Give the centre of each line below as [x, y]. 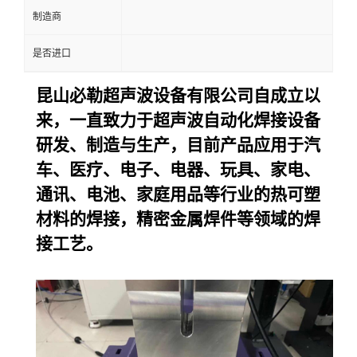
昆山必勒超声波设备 [111, 96]
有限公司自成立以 [253, 96]
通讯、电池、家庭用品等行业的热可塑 [178, 195]
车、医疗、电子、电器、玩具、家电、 [178, 170]
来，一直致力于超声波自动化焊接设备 [178, 121]
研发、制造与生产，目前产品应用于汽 [178, 145]
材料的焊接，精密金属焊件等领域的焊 [178, 220]
